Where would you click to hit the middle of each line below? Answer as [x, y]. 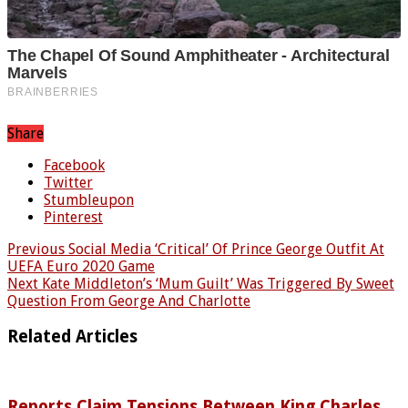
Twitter [68, 183]
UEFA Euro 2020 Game [81, 267]
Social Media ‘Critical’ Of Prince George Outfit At [224, 250]
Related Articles [72, 336]
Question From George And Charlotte [129, 301]
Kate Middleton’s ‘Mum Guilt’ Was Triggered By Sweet [216, 284]
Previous [36, 250]
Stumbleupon [89, 200]
